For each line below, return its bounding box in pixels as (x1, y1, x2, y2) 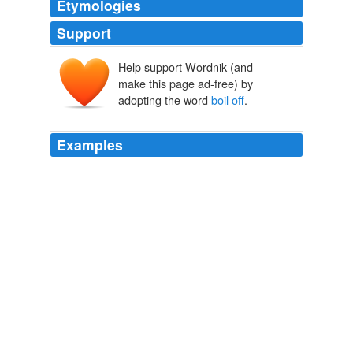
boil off (211, 91, 244, 109)
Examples (57, 135, 123, 155)
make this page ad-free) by (118, 75, 253, 92)
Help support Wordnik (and (118, 58, 253, 76)
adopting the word (118, 91, 211, 109)
